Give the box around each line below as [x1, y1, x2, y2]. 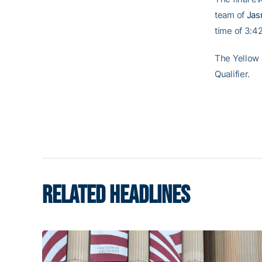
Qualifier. [215, 68, 250, 80]
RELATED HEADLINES [42, 181, 190, 211]
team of [215, 9, 247, 20]
